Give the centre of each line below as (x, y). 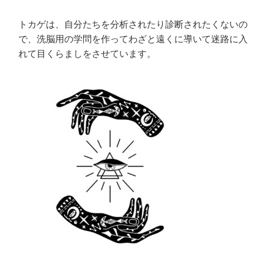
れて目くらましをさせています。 (87, 53)
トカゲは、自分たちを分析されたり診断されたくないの (133, 24)
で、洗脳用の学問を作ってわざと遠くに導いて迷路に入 (133, 39)
